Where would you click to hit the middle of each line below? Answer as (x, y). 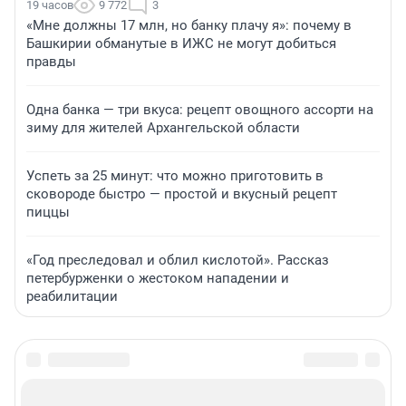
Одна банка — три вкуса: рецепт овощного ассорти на (200, 110)
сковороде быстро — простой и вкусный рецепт (182, 194)
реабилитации (72, 297)
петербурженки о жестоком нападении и (158, 279)
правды (51, 62)
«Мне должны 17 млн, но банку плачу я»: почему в (189, 26)
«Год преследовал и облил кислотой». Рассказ (178, 261)
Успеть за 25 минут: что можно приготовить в (175, 176)
